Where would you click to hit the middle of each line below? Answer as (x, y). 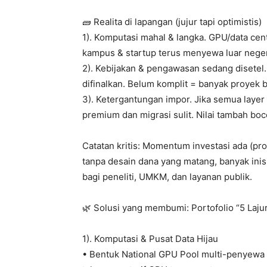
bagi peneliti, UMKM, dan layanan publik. (167, 177)
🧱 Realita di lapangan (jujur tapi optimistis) (172, 22)
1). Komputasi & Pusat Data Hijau (150, 239)
